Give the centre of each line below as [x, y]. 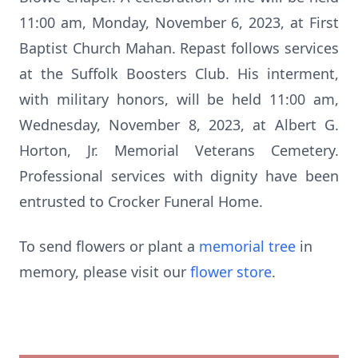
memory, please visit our [105, 272]
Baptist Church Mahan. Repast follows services [179, 48]
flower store [231, 272]
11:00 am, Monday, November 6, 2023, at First [179, 22]
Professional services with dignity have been [179, 176]
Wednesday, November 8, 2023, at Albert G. [179, 125]
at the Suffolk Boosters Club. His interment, [179, 74]
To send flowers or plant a [109, 246]
